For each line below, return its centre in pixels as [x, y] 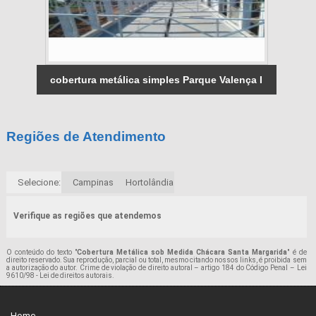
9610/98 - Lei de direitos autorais [59, 276]
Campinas [93, 183]
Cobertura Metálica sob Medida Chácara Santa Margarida [182, 253]
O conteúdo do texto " [42, 253]
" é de [297, 253]
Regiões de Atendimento [86, 137]
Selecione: [39, 183]
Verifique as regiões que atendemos [87, 216]
